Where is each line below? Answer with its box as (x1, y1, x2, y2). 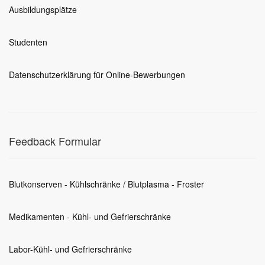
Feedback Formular (9, 133, 101, 148)
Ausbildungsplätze (9, 4, 77, 15)
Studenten (9, 36, 47, 48)
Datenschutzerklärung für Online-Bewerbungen (9, 69, 185, 80)
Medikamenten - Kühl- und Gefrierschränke (9, 211, 171, 222)
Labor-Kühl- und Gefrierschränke (9, 243, 132, 255)
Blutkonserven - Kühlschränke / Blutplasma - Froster (9, 178, 204, 190)
